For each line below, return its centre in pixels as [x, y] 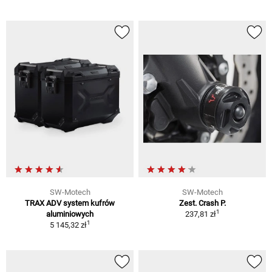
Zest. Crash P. [202, 203]
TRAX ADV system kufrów [70, 203]
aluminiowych [70, 214]
